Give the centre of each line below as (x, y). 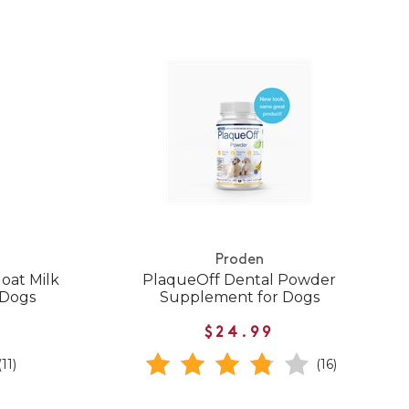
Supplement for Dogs (239, 298)
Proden (239, 260)
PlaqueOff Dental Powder (240, 280)
